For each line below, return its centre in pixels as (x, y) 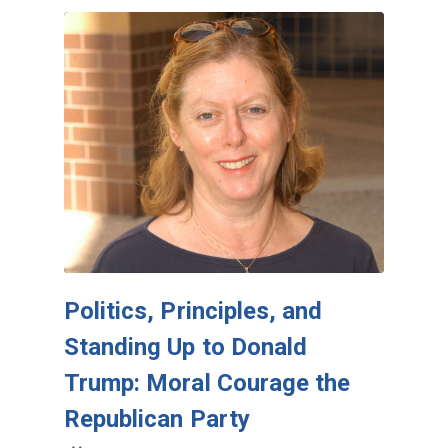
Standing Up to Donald (186, 347)
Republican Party (157, 419)
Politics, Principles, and (193, 311)
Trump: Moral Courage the (207, 383)
